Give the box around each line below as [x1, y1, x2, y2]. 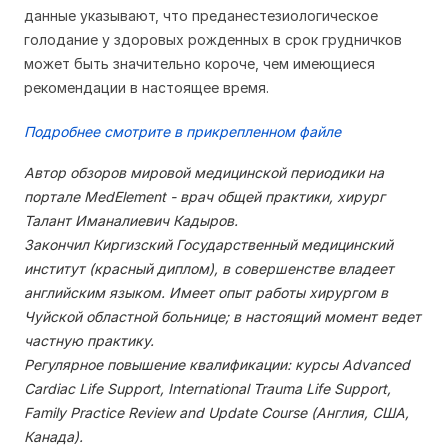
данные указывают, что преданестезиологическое [24, 7, 378, 24]
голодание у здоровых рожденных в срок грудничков [24, 31, 402, 48]
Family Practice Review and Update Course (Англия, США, [24, 404, 409, 421]
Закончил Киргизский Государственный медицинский [24, 236, 393, 253]
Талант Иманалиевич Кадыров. [24, 212, 238, 229]
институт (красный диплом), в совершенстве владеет [24, 260, 394, 277]
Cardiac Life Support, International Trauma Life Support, [24, 380, 391, 397]
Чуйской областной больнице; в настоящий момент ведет [24, 308, 421, 325]
